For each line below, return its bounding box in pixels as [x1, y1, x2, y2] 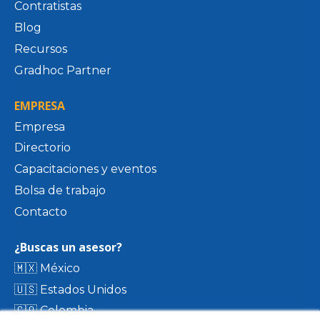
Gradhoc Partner [14, 63, 111, 77]
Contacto [14, 204, 67, 219]
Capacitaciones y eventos [14, 162, 156, 176]
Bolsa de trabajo [14, 183, 106, 197]
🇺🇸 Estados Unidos [14, 282, 126, 296]
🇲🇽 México [14, 261, 80, 275]
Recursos [14, 41, 67, 56]
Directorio [14, 141, 71, 155]
